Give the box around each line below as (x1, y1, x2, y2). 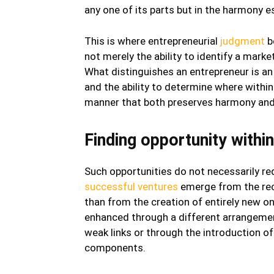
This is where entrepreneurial (84, 34, 220, 47)
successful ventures (84, 180, 178, 193)
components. (84, 241, 146, 254)
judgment (220, 34, 265, 47)
